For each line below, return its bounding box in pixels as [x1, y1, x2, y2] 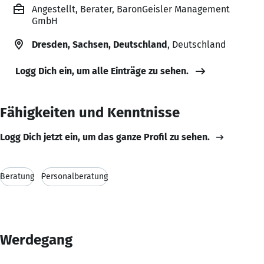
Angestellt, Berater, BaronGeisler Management [32, 3, 230, 15]
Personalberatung [41, 171, 108, 181]
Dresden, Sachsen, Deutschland [32, 38, 167, 50]
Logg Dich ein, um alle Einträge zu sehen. [15, 65, 189, 77]
